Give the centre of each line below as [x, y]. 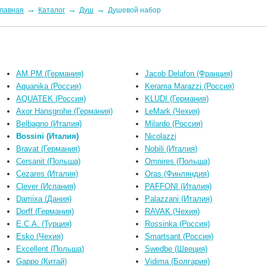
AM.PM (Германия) [50, 73]
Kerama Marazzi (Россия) [189, 86]
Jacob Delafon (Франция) [188, 73]
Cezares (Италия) [47, 173]
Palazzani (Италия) [178, 198]
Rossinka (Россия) [177, 223]
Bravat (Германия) [48, 148]
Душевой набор [134, 10]
